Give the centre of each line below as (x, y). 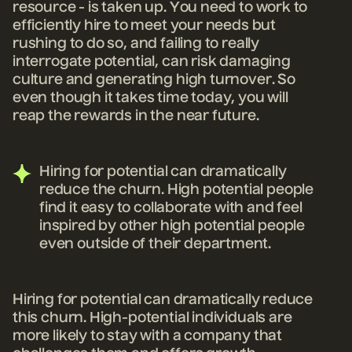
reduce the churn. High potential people (176, 191)
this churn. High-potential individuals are (152, 319)
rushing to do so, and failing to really (136, 44)
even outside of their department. (156, 245)
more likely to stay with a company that (147, 337)
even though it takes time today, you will (150, 99)
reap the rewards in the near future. (136, 117)
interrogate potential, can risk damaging (152, 62)
